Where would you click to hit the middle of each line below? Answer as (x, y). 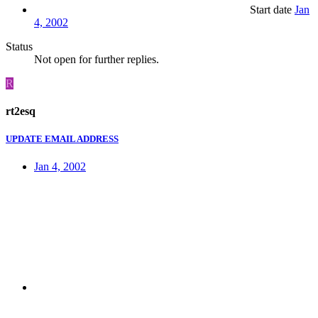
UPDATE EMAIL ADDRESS (62, 139)
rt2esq (21, 111)
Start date (271, 9)
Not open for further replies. (97, 59)
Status (19, 46)
